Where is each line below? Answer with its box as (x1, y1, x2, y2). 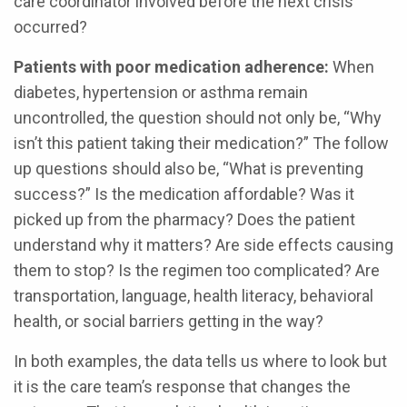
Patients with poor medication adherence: (14, 57, 333, 76)
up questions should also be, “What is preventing (14, 159, 363, 178)
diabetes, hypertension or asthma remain (14, 83, 308, 102)
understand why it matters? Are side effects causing (14, 235, 393, 254)
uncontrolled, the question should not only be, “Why (14, 108, 382, 127)
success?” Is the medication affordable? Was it (14, 184, 354, 203)
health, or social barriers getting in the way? (14, 312, 323, 331)
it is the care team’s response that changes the (14, 377, 351, 396)
